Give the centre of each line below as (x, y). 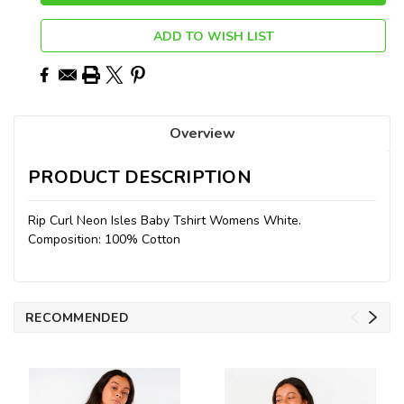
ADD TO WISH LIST (213, 36)
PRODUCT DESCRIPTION (140, 177)
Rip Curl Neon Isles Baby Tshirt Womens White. (165, 220)
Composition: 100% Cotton (104, 239)
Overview (202, 133)
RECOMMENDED (77, 317)
